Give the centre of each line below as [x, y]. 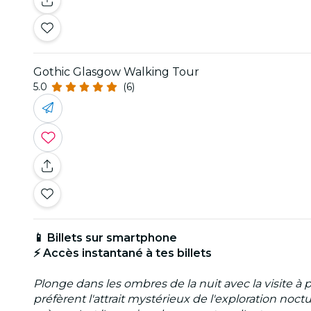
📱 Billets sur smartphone [105, 237]
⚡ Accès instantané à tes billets [123, 253]
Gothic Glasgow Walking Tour [116, 72]
